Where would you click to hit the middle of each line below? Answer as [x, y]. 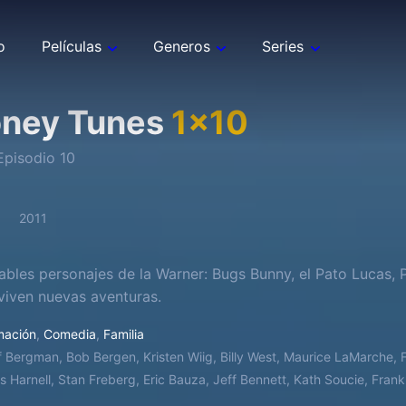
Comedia [70, 334]
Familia [124, 334]
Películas [72, 46]
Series [283, 46]
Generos [182, 46]
